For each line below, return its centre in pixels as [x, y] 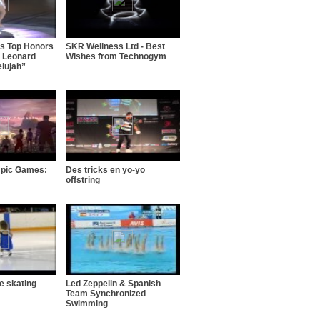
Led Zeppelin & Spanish [113, 283]
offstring [83, 180]
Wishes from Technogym [116, 56]
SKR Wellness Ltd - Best [115, 46]
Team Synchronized [106, 293]
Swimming [87, 303]
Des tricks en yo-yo [105, 170]
